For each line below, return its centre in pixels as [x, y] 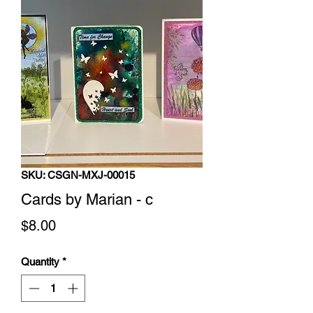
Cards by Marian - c [87, 199]
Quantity [40, 262]
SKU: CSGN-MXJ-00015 [78, 175]
